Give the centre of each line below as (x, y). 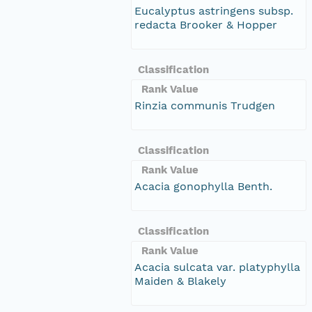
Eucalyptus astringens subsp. (214, 10)
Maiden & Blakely (180, 281)
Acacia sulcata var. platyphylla (217, 267)
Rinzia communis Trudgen (205, 105)
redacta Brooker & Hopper (206, 24)
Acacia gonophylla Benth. (203, 186)
